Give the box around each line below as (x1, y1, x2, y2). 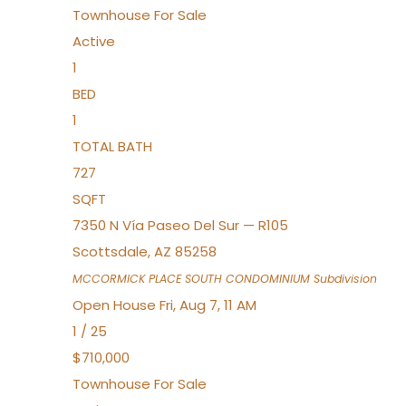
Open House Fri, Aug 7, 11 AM (72, 295, 256, 314)
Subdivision (310, 271, 377, 286)
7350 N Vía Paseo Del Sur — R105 (72, 216, 288, 235)
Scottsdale (72, 242, 148, 261)
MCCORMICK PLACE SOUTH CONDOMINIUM (72, 271, 310, 286)
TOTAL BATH (72, 137, 152, 156)
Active (72, 32, 115, 51)
